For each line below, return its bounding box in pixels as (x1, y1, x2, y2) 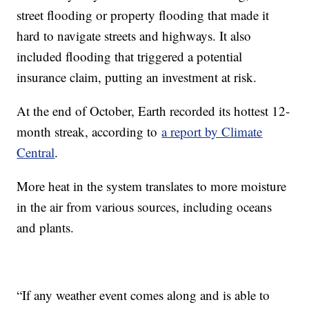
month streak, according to (17, 122, 162, 140)
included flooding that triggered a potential (17, 47, 243, 65)
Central (17, 143, 55, 161)
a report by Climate (161, 122, 263, 140)
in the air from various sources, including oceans (17, 197, 272, 215)
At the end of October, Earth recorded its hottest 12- (17, 101, 290, 119)
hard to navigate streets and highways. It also (17, 26, 252, 44)
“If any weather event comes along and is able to (17, 286, 270, 303)
